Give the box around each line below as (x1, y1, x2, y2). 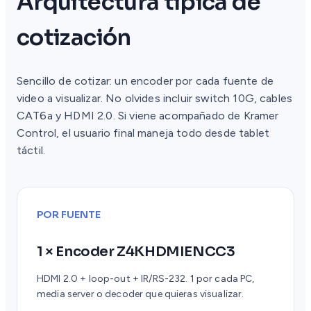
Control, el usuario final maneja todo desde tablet (17, 126, 270, 140)
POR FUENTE (37, 208, 101, 221)
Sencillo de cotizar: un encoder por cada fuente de (17, 74, 274, 88)
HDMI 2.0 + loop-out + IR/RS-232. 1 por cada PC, (37, 272, 255, 285)
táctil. (17, 144, 46, 158)
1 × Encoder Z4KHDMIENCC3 (37, 242, 235, 260)
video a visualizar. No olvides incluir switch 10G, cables (17, 92, 293, 106)
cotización (17, 24, 131, 52)
